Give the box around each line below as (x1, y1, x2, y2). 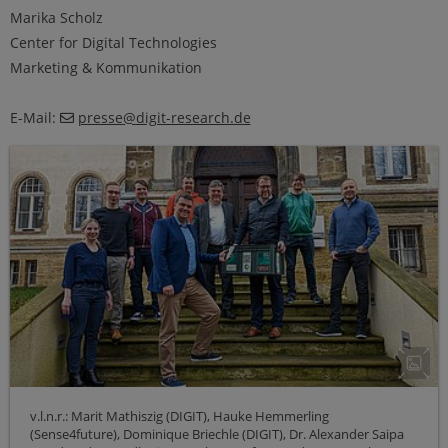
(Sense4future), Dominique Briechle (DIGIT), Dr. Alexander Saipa (30, 425, 404, 444)
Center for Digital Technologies (10, 33, 217, 53)
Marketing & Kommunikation (10, 58, 202, 78)
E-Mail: (10, 108, 60, 128)
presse (77, 108, 123, 128)
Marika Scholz (10, 8, 103, 28)
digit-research (135, 108, 230, 128)
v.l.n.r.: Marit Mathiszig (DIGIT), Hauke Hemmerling (30, 407, 329, 426)
